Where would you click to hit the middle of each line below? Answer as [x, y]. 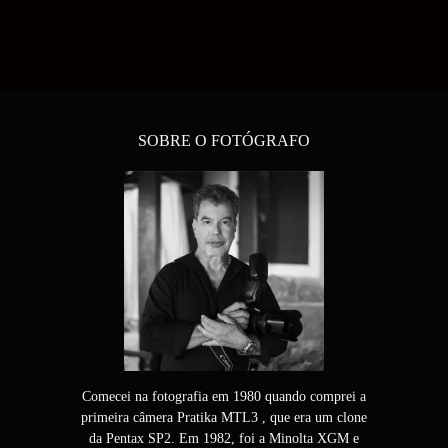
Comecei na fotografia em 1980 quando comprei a [224, 396]
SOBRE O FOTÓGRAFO [224, 140]
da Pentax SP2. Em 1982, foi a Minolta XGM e [224, 438]
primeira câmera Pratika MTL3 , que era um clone [224, 417]
